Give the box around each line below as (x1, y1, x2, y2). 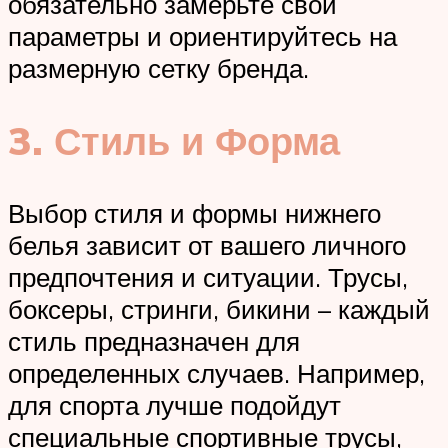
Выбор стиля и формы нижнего (8, 196, 381, 229)
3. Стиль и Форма (8, 115, 340, 165)
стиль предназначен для (8, 324, 300, 357)
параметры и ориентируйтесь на (8, 20, 397, 53)
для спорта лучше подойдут (8, 388, 341, 421)
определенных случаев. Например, (8, 356, 425, 389)
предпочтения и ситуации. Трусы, (8, 260, 408, 293)
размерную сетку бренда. (8, 52, 309, 85)
